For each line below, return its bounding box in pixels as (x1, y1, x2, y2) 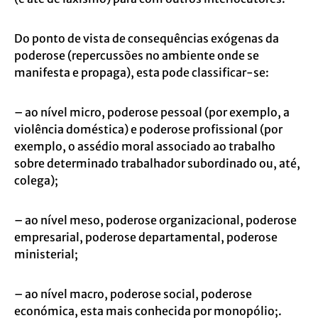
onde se (217, 48, 259, 62)
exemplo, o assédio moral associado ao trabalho (14, 139, 275, 153)
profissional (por (192, 122, 283, 136)
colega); (14, 173, 58, 187)
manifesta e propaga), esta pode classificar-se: (14, 65, 269, 79)
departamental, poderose (138, 230, 278, 244)
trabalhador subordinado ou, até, (121, 156, 300, 170)
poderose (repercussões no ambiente (14, 48, 217, 62)
